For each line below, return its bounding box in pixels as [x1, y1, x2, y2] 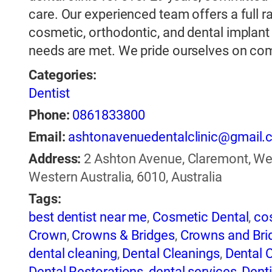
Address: [29, 151, 81, 167]
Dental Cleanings [122, 246, 220, 262]
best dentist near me [29, 209, 148, 225]
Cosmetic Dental [152, 209, 249, 225]
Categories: [29, 67, 97, 83]
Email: [29, 129, 66, 145]
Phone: [29, 107, 70, 123]
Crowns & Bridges [72, 228, 175, 243]
